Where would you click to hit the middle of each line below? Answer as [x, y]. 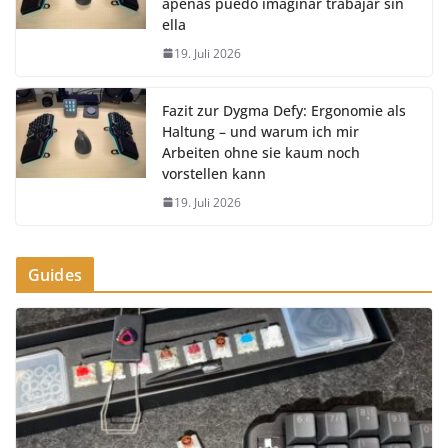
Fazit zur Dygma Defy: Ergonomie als [284, 110]
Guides [55, 274]
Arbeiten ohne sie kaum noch [261, 152]
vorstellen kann [214, 173]
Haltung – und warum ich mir [260, 131]
